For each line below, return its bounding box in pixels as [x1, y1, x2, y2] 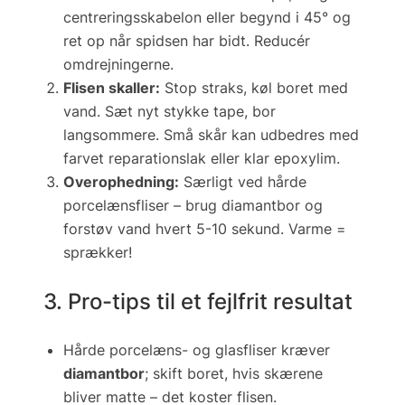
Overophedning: [63, 172, 179, 191]
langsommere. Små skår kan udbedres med [63, 125, 359, 144]
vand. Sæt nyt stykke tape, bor [63, 101, 276, 120]
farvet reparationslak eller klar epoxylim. [63, 148, 340, 167]
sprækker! [63, 242, 132, 261]
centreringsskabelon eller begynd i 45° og [63, 7, 351, 26]
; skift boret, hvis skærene [145, 364, 323, 383]
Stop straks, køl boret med [160, 78, 348, 97]
